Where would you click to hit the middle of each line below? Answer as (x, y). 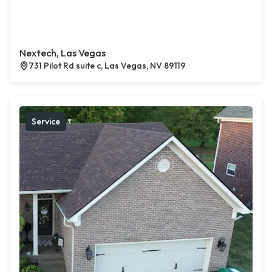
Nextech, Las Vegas (63, 53)
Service (46, 122)
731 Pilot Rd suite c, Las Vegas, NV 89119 (107, 66)
